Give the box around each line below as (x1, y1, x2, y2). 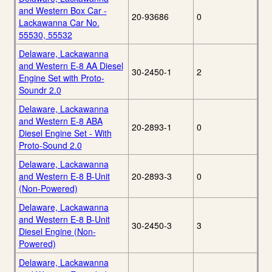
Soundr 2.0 (18, 84, 61, 97)
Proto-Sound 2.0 (18, 139, 82, 152)
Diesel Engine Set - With (18, 127, 112, 140)
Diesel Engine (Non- (18, 225, 96, 238)
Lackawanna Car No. (18, 16, 100, 29)
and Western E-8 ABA (18, 115, 103, 127)
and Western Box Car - (18, 4, 107, 17)
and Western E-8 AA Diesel (18, 59, 123, 72)
